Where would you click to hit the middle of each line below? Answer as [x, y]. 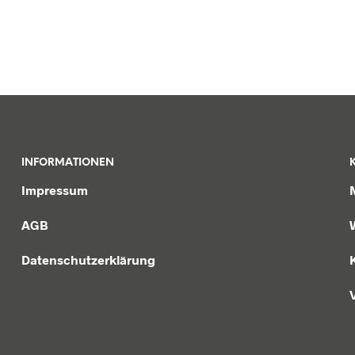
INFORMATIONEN [67, 162]
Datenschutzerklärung [88, 259]
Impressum [54, 189]
